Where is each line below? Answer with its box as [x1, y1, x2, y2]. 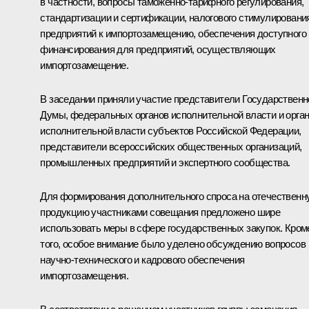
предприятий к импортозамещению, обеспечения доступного [40, 27, 306, 39]
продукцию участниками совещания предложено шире [40, 206, 281, 218]
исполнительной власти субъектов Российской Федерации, [40, 124, 301, 137]
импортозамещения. [40, 269, 129, 281]
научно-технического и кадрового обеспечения [40, 253, 245, 266]
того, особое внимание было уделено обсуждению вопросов [40, 237, 306, 250]
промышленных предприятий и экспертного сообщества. [40, 156, 290, 168]
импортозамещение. [40, 59, 129, 71]
